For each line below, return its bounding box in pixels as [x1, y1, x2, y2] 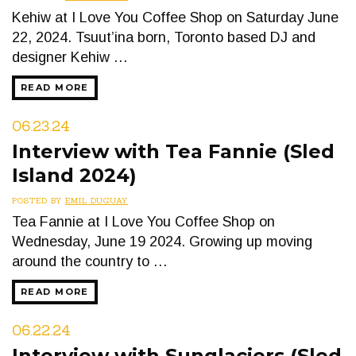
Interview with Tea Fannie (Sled [12, 140, 335, 163]
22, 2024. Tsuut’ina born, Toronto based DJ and [12, 29, 315, 45]
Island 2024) [12, 164, 137, 187]
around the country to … [12, 253, 168, 269]
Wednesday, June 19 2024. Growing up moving [12, 234, 312, 250]
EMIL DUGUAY [65, 195, 128, 206]
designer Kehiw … [12, 49, 128, 65]
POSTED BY [12, 195, 65, 206]
